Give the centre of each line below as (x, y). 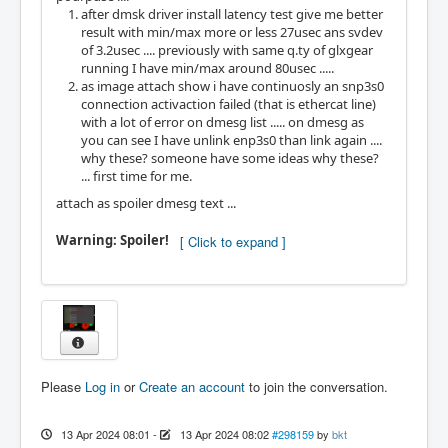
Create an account (192, 386)
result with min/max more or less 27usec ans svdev (232, 32)
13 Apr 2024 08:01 (105, 433)
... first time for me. (136, 176)
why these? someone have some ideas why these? (230, 158)
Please (63, 386)
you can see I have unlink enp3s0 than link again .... (231, 140)
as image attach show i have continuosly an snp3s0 (232, 86)
